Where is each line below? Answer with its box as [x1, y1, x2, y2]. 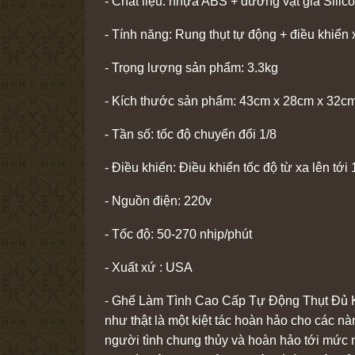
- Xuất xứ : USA [105, 261, 193, 275]
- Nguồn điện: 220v [105, 194, 215, 208]
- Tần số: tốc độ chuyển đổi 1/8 [105, 128, 277, 142]
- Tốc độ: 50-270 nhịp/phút [105, 227, 252, 242]
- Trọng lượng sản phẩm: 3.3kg [105, 61, 278, 75]
